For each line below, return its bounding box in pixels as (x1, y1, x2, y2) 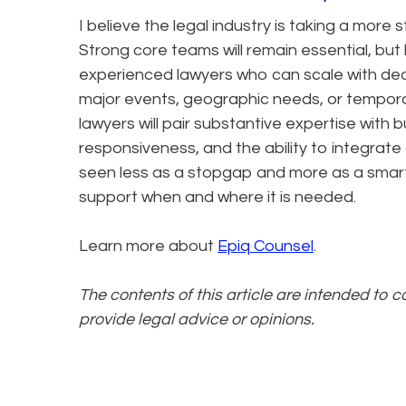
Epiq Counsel (217, 237, 314, 255)
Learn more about (79, 237, 217, 255)
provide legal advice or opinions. (79, 310, 314, 328)
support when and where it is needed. (79, 188, 356, 206)
